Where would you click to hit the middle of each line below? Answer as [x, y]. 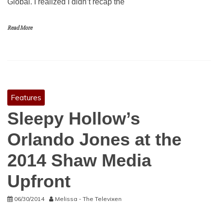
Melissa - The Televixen [88, 199]
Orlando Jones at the [94, 139]
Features [26, 97]
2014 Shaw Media [79, 160]
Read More [20, 28]
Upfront [39, 181]
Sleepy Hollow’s [74, 118]
